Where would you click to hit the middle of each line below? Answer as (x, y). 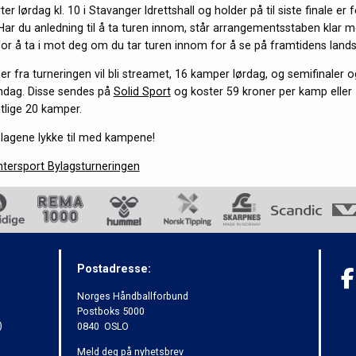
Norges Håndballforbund (133, 296)
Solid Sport (142, 91)
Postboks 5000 (111, 311)
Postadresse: (114, 269)
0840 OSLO (103, 326)
